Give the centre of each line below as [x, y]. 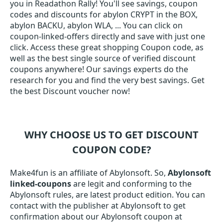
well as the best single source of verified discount [103, 58]
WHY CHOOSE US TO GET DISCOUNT [111, 135]
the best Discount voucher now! [70, 91]
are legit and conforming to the [131, 184]
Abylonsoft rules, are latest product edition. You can [108, 195]
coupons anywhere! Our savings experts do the [99, 69]
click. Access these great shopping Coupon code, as [107, 47]
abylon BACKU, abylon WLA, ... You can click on [96, 25]
